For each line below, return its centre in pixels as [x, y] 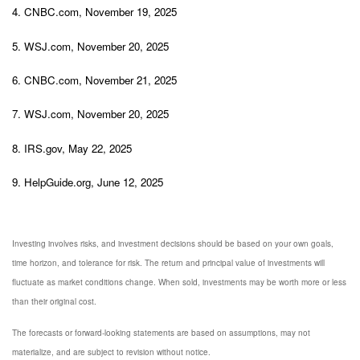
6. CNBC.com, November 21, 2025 [94, 80]
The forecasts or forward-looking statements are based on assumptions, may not [161, 333]
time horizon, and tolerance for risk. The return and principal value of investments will [168, 263]
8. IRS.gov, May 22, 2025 [74, 148]
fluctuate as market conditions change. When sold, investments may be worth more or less [179, 282]
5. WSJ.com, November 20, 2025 [90, 46]
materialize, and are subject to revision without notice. [111, 352]
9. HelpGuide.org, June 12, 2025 [88, 182]
